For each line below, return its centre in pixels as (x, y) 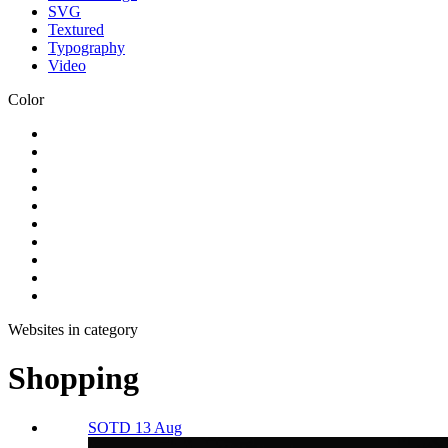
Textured (76, 29)
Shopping (73, 378)
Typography (86, 47)
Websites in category (73, 329)
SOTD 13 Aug (135, 427)
